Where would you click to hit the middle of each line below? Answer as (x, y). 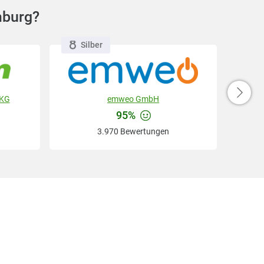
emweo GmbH (133, 99)
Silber (91, 44)
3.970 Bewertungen (133, 132)
